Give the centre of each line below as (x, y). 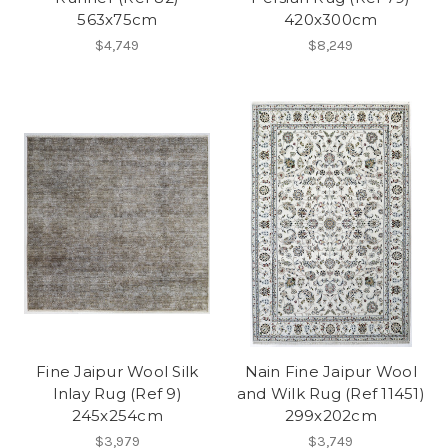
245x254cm (117, 415)
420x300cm (331, 19)
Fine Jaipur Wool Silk (117, 371)
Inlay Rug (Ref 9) (117, 393)
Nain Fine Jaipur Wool (330, 371)
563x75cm (117, 19)
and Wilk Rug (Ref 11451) (330, 393)
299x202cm (330, 415)
